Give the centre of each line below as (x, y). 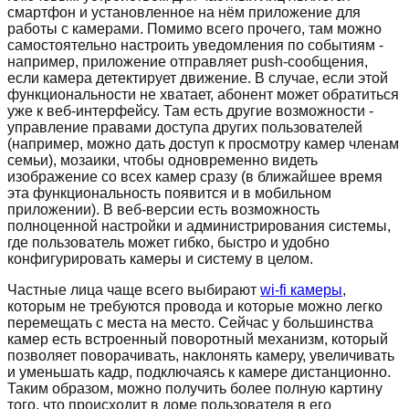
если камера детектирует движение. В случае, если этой (198, 78)
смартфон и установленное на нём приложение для (184, 12)
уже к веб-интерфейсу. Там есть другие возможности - (190, 110)
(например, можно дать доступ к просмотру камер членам (203, 143)
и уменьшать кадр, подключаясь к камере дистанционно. (199, 372)
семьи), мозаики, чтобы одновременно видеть (163, 160)
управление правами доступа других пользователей (185, 127)
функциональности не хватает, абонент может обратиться (203, 94)
